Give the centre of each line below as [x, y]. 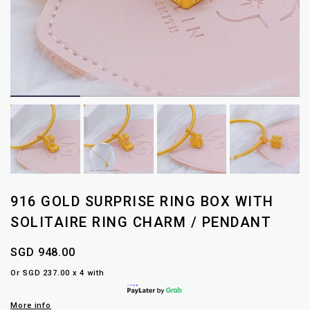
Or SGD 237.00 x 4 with [57, 273]
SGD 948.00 [43, 253]
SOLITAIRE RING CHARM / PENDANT [141, 222]
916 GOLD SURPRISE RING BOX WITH [142, 202]
